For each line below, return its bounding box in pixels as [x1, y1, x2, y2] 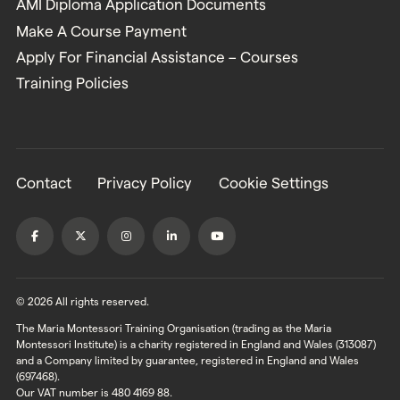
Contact [15, 174, 71, 191]
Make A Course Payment [15, 22, 187, 39]
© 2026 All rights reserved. [15, 296, 149, 308]
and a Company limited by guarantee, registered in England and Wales [15, 354, 359, 367]
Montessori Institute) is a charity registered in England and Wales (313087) [15, 338, 376, 351]
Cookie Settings [218, 174, 329, 191]
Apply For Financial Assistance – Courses [15, 48, 298, 65]
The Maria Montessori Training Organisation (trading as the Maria [15, 322, 331, 335]
